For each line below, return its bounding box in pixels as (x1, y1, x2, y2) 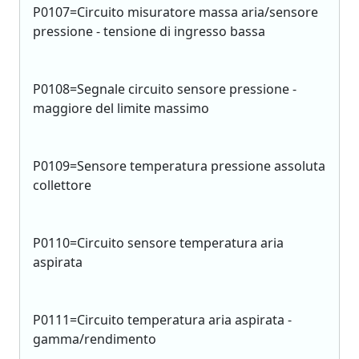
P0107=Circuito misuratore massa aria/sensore (33, 3, 318, 21)
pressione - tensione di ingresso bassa (33, 22, 265, 40)
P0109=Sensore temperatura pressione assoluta (33, 157, 325, 175)
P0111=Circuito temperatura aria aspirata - (33, 311, 292, 329)
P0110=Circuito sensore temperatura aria (33, 234, 284, 252)
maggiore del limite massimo (33, 99, 209, 117)
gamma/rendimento (33, 330, 156, 348)
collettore (33, 176, 91, 194)
